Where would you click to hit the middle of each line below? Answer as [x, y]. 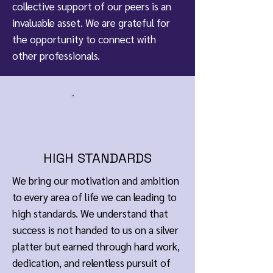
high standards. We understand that [90, 213]
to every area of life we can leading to [94, 197]
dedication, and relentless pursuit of [91, 263]
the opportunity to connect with [84, 39]
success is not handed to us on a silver [95, 230]
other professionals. [56, 55]
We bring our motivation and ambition [96, 180]
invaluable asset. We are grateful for [91, 23]
